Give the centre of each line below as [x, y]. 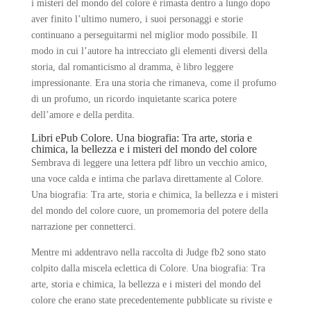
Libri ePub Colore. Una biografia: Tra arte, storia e [141, 138]
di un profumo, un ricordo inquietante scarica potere [134, 99]
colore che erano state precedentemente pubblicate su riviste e [151, 300]
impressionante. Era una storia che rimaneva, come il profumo [153, 83]
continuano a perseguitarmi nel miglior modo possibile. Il [144, 35]
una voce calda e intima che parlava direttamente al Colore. [147, 179]
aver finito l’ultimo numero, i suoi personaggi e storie [137, 19]
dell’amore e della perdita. [83, 115]
